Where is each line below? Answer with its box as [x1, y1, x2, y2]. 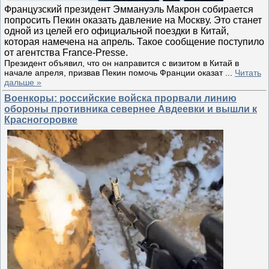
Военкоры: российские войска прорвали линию [4, 93, 237, 103]
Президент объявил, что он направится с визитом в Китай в [4, 58, 239, 68]
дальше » [4, 77, 41, 87]
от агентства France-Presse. [4, 47, 128, 58]
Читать [235, 67, 261, 77]
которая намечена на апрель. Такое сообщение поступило [4, 36, 264, 47]
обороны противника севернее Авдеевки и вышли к [4, 104, 257, 114]
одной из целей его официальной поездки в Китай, [4, 25, 229, 36]
